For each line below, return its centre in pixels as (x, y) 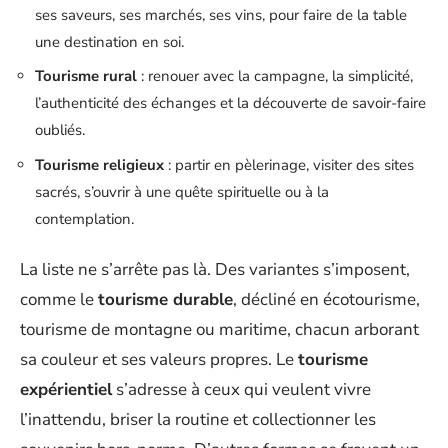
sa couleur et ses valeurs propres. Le (159, 359)
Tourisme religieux (99, 164)
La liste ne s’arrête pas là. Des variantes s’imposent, (215, 269)
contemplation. (84, 218)
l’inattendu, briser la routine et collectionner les (198, 419)
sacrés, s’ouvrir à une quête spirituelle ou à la (182, 191)
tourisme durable (165, 299)
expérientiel (66, 389)
